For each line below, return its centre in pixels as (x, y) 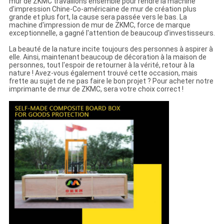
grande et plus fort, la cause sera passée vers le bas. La (98, 17)
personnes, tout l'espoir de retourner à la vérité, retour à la (101, 65)
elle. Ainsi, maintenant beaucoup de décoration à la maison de (107, 57)
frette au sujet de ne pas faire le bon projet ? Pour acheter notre (111, 81)
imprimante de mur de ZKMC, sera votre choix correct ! (96, 89)
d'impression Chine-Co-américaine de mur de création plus (102, 9)
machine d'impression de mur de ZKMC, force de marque (99, 25)
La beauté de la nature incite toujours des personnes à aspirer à (111, 49)
